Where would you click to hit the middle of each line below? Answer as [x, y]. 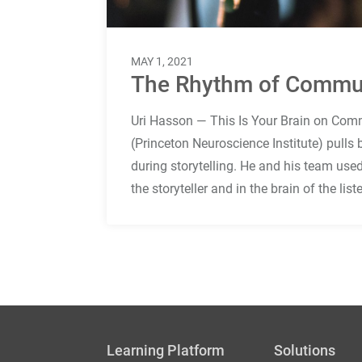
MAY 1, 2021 [162, 61]
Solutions [305, 350]
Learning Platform [166, 350]
